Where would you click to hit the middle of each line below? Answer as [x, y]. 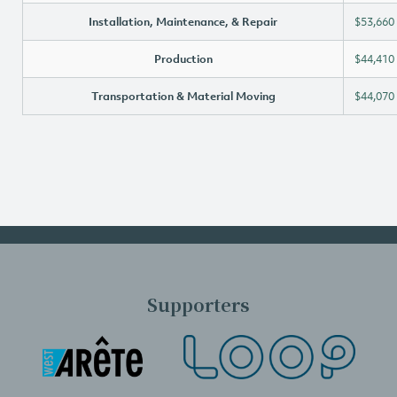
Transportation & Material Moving [183, 96]
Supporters [198, 304]
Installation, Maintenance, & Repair [183, 22]
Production [183, 59]
